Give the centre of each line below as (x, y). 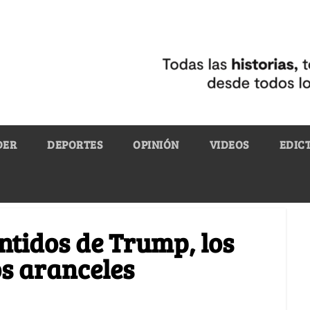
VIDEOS (229, 144)
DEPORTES (75, 144)
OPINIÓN (156, 144)
